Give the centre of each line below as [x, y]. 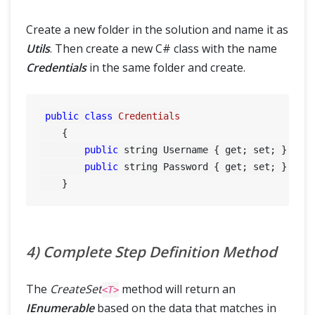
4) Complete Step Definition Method [152, 251]
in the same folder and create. [166, 68]
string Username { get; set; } [203, 150]
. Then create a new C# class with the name [163, 49]
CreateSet [76, 289]
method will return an [177, 289]
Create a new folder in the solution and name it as [157, 30]
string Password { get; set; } [203, 167]
